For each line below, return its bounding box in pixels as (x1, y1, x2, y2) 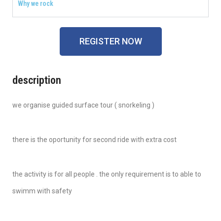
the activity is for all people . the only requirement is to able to (12, 170, 201, 179)
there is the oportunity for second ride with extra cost (12, 136, 177, 144)
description (12, 74, 61, 87)
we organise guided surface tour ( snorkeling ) (12, 101, 154, 110)
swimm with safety (12, 187, 72, 195)
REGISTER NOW (79, 36, 142, 47)
